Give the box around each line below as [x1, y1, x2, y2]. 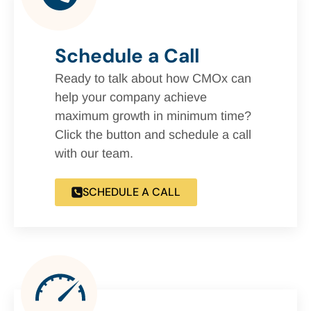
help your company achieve [54, 90, 207, 105]
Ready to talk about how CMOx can [54, 72, 251, 86]
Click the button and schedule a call [54, 128, 251, 142]
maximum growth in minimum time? [54, 109, 251, 124]
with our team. [54, 146, 133, 161]
